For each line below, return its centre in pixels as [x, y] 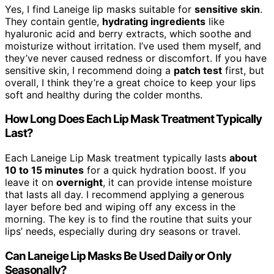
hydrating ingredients [154, 21]
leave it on [31, 183]
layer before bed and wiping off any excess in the [120, 207]
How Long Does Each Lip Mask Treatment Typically [134, 119]
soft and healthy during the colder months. [104, 94]
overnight [80, 183]
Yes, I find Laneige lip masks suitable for [100, 9]
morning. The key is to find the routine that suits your [128, 219]
